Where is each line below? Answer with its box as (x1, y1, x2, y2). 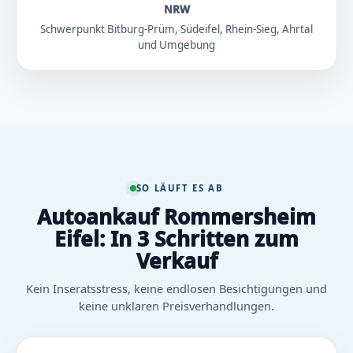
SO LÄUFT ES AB (136, 182, 224, 195)
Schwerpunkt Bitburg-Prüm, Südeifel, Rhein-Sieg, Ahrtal (40, 21, 313, 36)
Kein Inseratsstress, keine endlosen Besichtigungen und (26, 281, 327, 297)
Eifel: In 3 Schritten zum (54, 225, 299, 254)
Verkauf (136, 247, 217, 276)
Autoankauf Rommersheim (37, 203, 316, 232)
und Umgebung (138, 37, 215, 52)
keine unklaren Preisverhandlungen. (79, 298, 274, 314)
